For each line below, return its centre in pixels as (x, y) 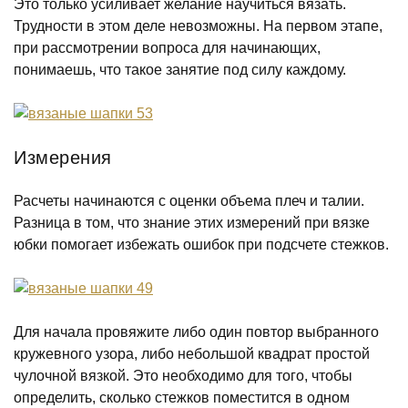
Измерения (63, 158)
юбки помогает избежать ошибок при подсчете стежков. (201, 245)
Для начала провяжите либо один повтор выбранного (196, 332)
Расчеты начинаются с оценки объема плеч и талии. (189, 201)
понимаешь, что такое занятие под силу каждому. (180, 70)
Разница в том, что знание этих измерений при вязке (192, 223)
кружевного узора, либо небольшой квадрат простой (192, 354)
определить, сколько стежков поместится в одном (182, 398)
